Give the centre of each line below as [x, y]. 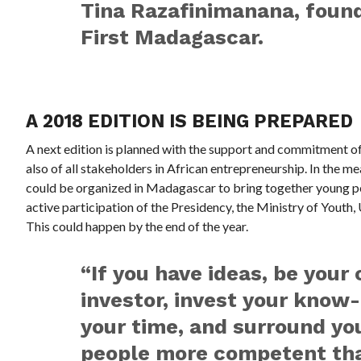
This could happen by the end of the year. [137, 226]
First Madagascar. [172, 37]
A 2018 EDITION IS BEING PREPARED [190, 120]
